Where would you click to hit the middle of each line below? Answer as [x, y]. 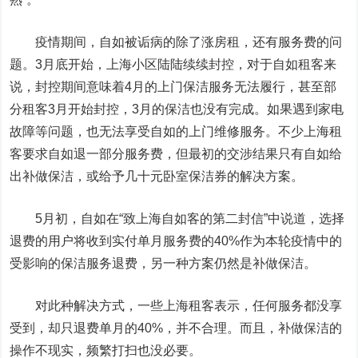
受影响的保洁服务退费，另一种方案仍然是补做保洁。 [163, 263]
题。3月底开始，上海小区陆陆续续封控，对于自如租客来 [173, 64]
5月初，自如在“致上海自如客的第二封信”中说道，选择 [177, 219]
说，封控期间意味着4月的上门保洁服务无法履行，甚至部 [173, 87]
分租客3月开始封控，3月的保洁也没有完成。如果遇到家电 [177, 109]
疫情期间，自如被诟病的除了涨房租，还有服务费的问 [176, 42]
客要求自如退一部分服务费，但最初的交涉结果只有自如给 [176, 154]
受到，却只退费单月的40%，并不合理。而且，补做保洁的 [176, 328]
